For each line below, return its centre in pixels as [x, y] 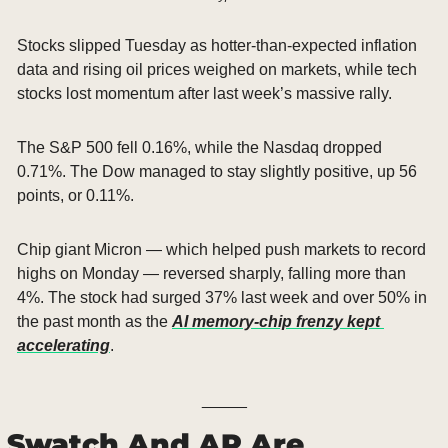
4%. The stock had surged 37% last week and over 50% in [222, 297]
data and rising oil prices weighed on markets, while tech [217, 69]
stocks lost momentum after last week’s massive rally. [204, 93]
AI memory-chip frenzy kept [276, 321]
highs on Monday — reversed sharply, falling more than [211, 273]
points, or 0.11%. [75, 195]
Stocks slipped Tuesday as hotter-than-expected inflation [217, 45]
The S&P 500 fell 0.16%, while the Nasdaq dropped [199, 147]
